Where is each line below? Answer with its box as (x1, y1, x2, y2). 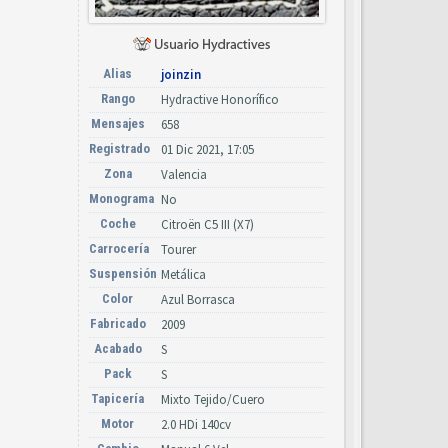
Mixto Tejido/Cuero (161, 391, 265, 409)
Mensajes (90, 116, 145, 132)
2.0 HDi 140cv (161, 416, 231, 434)
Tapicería (91, 391, 144, 407)
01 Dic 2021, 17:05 (161, 141, 254, 159)
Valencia (161, 166, 207, 184)
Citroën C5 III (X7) (161, 216, 254, 234)
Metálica (161, 266, 206, 284)
